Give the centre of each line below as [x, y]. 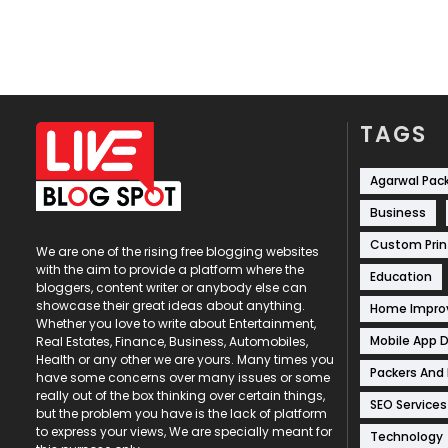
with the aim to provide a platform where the [170, 269]
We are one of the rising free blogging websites [177, 251]
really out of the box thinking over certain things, [180, 395]
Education [401, 276]
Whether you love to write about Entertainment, [176, 323]
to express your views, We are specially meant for [184, 431]
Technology [406, 436]
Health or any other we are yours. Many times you [185, 359]
